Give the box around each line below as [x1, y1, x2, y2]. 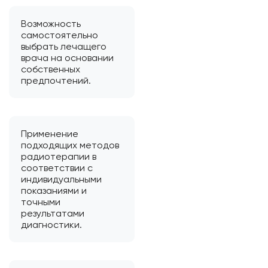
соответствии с [21, 162, 93, 173]
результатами [21, 207, 84, 219]
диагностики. [21, 218, 82, 230]
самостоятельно [21, 29, 98, 41]
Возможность [21, 17, 81, 29]
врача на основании [21, 51, 114, 63]
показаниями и [21, 184, 87, 196]
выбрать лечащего [21, 40, 106, 52]
